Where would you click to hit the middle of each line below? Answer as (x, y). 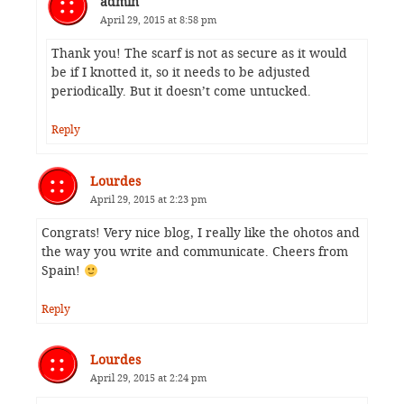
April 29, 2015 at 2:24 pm (148, 379)
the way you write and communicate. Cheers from (195, 252)
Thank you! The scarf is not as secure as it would (199, 54)
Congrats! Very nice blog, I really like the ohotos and (201, 234)
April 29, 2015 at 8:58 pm (158, 20)
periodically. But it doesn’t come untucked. (181, 92)
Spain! (63, 271)
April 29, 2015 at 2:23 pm (148, 200)
